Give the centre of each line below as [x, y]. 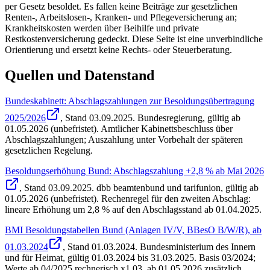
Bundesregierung [170, 118]
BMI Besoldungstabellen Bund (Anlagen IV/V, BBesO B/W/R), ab [133, 230]
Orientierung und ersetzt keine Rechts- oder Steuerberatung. [118, 50]
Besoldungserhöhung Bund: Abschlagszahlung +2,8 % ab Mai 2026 [134, 171]
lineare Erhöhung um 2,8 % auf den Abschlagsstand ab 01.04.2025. [133, 209]
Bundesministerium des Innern [198, 246]
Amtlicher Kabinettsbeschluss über [166, 128]
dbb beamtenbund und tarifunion [159, 187]
